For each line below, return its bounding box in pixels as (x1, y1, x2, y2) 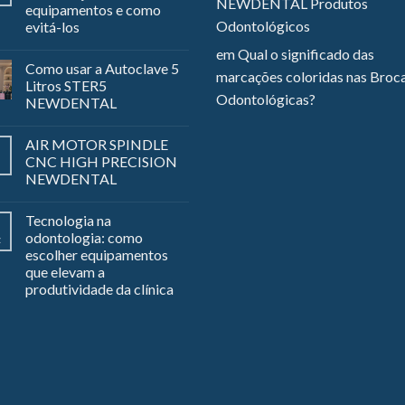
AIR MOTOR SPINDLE (25, 136, 168, 154)
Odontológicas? (216, 90, 316, 108)
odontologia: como (25, 229, 143, 247)
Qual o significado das (238, 45, 374, 63)
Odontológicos (216, 17, 310, 35)
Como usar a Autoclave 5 (25, 60, 179, 78)
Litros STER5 (25, 77, 107, 95)
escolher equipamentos (25, 246, 168, 264)
